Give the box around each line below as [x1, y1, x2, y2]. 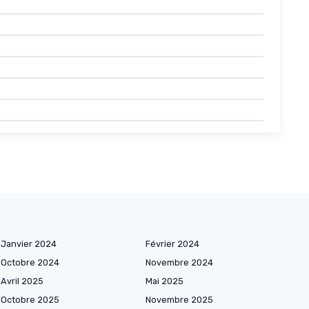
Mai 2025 [146, 276, 183, 287]
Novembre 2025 [146, 295, 213, 306]
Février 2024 [146, 239, 199, 250]
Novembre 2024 [146, 257, 213, 268]
